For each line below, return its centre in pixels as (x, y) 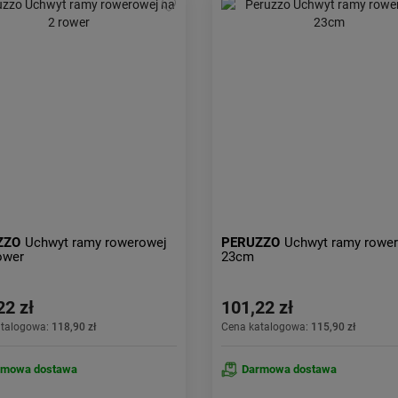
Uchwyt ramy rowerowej (96, 243)
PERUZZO (250, 243)
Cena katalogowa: (266, 327)
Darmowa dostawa (289, 369)
